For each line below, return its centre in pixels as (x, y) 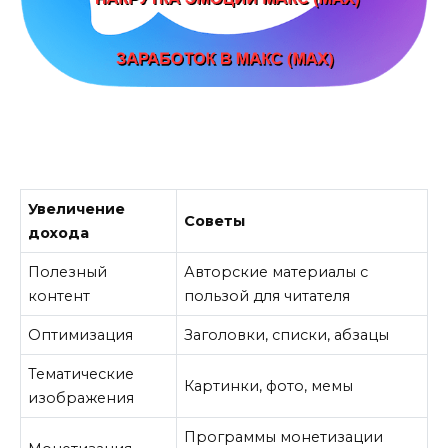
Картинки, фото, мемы (269, 386)
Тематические (81, 374)
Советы (215, 221)
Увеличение (77, 209)
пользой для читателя (267, 296)
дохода (59, 233)
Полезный (68, 272)
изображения (81, 398)
